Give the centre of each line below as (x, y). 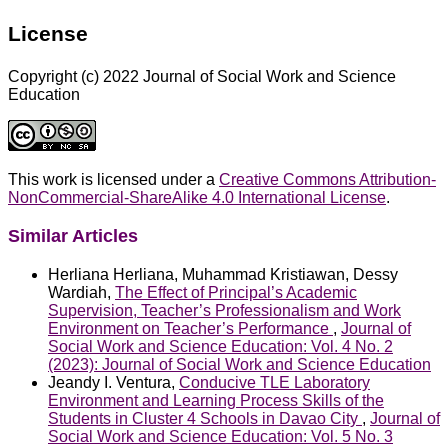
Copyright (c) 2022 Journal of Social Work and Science (202, 77)
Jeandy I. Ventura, (113, 382)
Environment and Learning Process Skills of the (216, 400)
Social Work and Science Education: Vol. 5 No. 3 (220, 436)
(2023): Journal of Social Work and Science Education (239, 364)
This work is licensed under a (113, 180)
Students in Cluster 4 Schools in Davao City (205, 418)
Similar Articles (73, 236)
